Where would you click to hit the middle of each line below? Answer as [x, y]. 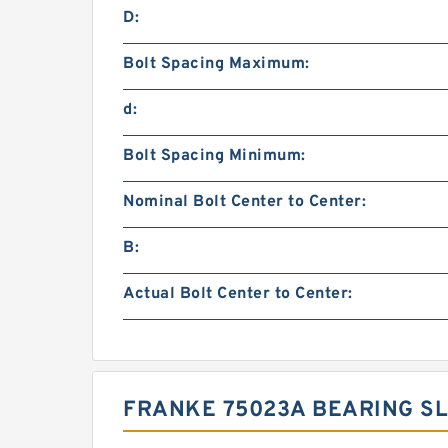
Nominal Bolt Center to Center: [244, 202]
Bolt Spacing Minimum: [214, 156]
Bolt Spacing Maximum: [216, 64]
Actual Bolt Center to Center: [238, 294]
